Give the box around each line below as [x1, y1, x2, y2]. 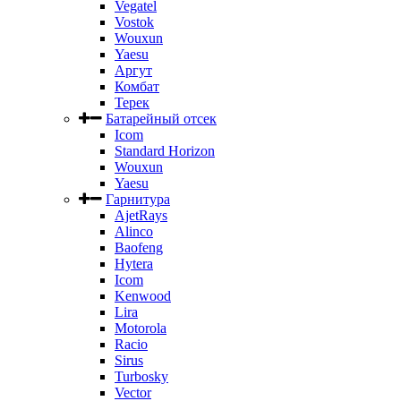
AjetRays [115, 208, 167, 223]
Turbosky [115, 369, 168, 384]
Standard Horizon [115, 143, 215, 158]
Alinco [115, 224, 153, 239]
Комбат [115, 79, 159, 94]
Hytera [115, 256, 153, 271]
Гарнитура [106, 192, 170, 207]
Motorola [115, 320, 166, 336]
